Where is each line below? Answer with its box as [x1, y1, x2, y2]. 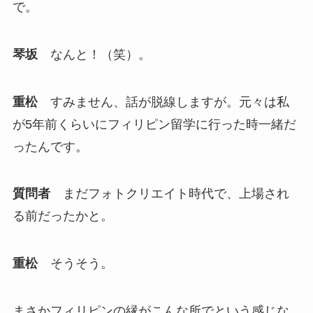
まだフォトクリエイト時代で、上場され [50, 187, 289, 201]
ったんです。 [12, 139, 88, 154]
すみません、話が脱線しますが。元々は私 [37, 94, 289, 109]
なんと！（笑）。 [37, 47, 151, 61]
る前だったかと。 [12, 209, 113, 224]
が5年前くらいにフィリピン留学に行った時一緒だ [12, 117, 296, 131]
